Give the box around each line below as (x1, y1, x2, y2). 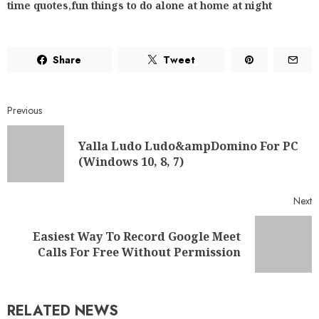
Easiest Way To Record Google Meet (33, 229, 241, 245)
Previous (7, 103, 42, 118)
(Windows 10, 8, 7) (78, 154, 184, 170)
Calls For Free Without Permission (38, 244, 241, 261)
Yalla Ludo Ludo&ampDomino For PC (78, 138, 298, 155)
